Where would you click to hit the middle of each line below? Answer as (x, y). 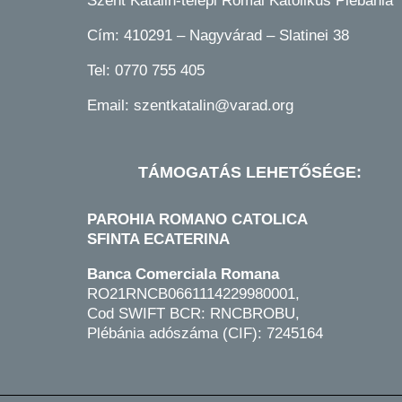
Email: (110, 106)
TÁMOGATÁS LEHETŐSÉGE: (250, 173)
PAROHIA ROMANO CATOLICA (197, 220)
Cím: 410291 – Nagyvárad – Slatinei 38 (218, 36)
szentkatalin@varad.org (214, 106)
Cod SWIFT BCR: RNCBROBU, (193, 314)
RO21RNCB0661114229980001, (193, 294)
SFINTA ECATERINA (158, 240)
